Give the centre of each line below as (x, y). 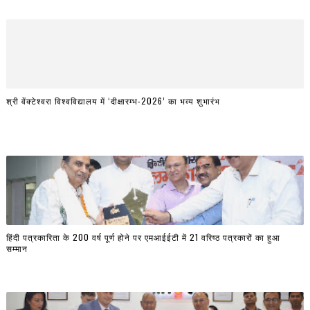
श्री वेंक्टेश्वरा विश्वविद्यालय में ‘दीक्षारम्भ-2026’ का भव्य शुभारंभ (113, 101)
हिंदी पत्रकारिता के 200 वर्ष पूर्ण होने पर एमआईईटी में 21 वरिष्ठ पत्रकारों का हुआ (143, 237)
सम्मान (17, 248)
